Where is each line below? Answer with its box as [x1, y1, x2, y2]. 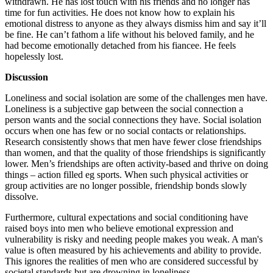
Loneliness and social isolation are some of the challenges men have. [5, 93, 268, 103]
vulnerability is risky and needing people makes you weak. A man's [5, 234, 263, 244]
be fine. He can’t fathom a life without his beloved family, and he [5, 29, 254, 40]
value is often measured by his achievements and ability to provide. [5, 245, 261, 255]
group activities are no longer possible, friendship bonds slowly [5, 180, 247, 191]
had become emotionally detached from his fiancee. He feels [5, 40, 236, 51]
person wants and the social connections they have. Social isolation [5, 115, 261, 125]
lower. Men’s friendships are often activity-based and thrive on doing [5, 158, 268, 169]
